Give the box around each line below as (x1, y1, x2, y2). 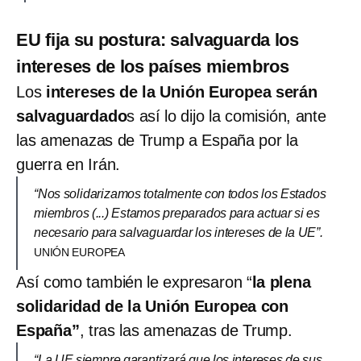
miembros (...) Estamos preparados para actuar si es (34, 205, 320, 220)
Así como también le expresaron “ (16, 272, 252, 291)
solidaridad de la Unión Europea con (16, 297, 288, 315)
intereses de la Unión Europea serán (45, 82, 317, 101)
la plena (251, 272, 311, 291)
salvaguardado (16, 106, 127, 125)
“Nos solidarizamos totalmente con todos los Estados (34, 186, 326, 201)
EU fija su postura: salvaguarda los (16, 29, 299, 50)
